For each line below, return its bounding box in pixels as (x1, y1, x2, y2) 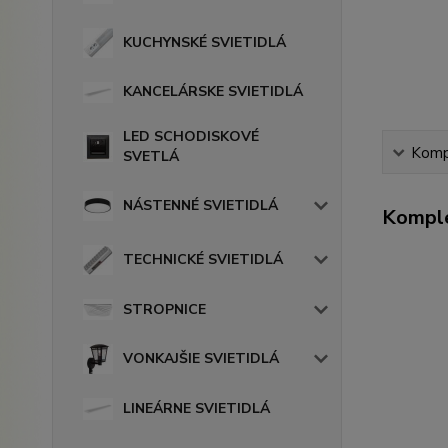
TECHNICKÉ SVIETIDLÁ (123, 249, 283, 269)
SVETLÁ (123, 146, 179, 166)
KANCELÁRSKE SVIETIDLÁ (123, 82, 303, 102)
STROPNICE (123, 299, 206, 319)
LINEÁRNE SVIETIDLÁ (123, 399, 270, 419)
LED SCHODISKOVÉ (123, 126, 259, 146)
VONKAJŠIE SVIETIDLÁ (123, 349, 279, 369)
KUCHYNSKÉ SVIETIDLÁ (123, 32, 286, 52)
